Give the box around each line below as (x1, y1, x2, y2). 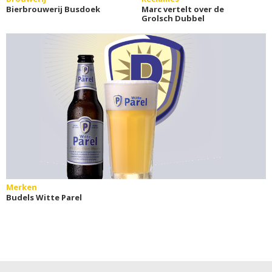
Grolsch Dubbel (141, 12, 205, 24)
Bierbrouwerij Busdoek (6, 3, 100, 15)
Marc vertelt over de (141, 3, 224, 15)
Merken (6, 181, 37, 192)
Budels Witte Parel (6, 191, 82, 203)
